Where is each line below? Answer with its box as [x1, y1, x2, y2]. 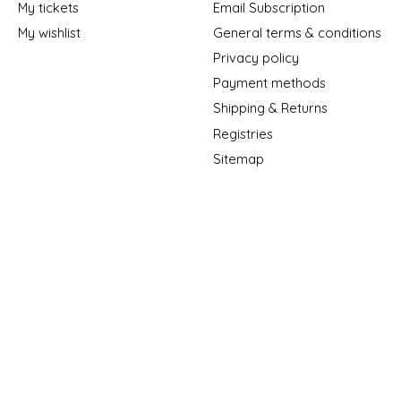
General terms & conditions [212, 24, 381, 42]
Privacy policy [212, 49, 299, 67]
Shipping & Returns [212, 99, 328, 117]
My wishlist [17, 24, 81, 42]
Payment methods [212, 74, 326, 92]
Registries [212, 124, 273, 142]
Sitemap [212, 149, 264, 167]
